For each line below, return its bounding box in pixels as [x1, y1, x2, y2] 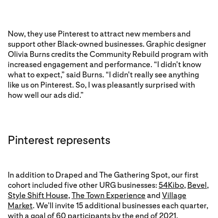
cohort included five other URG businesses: [8, 181, 159, 190]
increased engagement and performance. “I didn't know [8, 60, 201, 70]
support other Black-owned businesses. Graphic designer [8, 39, 206, 49]
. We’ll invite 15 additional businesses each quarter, [33, 201, 208, 211]
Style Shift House [8, 191, 68, 200]
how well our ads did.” [8, 91, 84, 100]
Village [162, 191, 186, 200]
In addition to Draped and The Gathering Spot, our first [8, 170, 199, 180]
